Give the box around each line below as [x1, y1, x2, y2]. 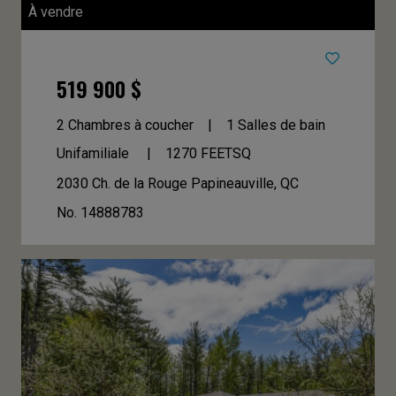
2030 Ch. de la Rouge [56, 174, 191, 192]
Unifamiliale [56, 144, 133, 162]
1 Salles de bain [225, 116, 325, 133]
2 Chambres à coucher [56, 116, 194, 133]
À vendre [27, 3, 83, 20]
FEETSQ [200, 144, 251, 162]
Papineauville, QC [190, 174, 299, 192]
